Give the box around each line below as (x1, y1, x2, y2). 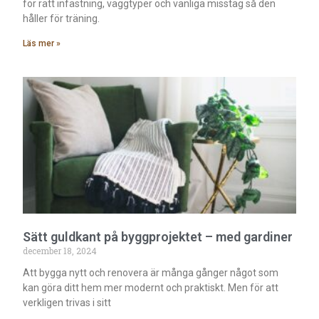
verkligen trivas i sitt (23, 296, 112, 308)
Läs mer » (23, 38, 61, 49)
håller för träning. (23, 13, 100, 25)
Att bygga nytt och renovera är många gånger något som (23, 266, 279, 278)
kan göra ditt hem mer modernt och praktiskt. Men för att (23, 281, 279, 293)
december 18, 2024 (23, 244, 98, 256)
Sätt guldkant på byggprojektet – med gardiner (23, 229, 293, 244)
